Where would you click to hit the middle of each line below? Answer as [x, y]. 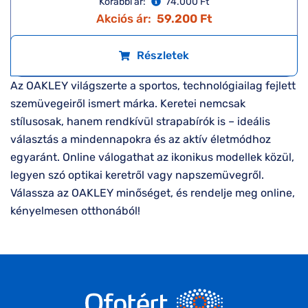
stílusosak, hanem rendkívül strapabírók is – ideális [140, 121]
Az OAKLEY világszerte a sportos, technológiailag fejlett [153, 86]
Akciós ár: [123, 19]
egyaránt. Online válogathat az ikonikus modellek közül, [152, 157]
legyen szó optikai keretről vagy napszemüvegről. [137, 175]
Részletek [163, 55]
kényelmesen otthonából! [75, 211]
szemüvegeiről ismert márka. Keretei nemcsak [128, 103]
